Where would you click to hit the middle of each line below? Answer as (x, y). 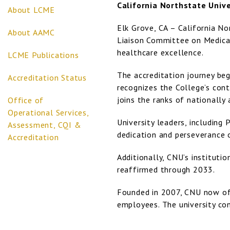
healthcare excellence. (160, 52)
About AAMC (31, 32)
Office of (26, 100)
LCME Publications (43, 55)
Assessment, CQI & (45, 125)
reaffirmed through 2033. (166, 169)
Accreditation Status (47, 78)
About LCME (31, 10)
